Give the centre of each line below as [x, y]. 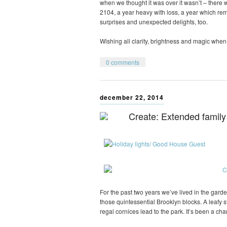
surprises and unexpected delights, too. [154, 21]
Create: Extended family [177, 116]
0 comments [123, 62]
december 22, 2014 [132, 98]
